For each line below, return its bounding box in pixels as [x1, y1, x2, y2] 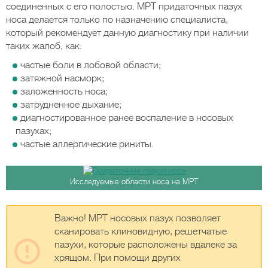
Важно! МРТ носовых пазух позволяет [54, 213, 221, 224]
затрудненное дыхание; [20, 99, 121, 110]
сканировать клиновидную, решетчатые [54, 226, 227, 237]
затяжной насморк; [20, 73, 104, 84]
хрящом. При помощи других [54, 252, 181, 263]
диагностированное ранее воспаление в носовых [20, 112, 233, 123]
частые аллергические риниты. [20, 139, 154, 150]
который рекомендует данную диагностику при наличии [6, 28, 249, 38]
